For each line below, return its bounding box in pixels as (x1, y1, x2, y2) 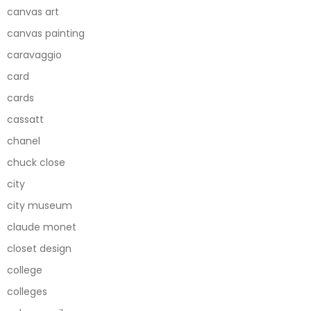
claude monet (7, 219, 76, 234)
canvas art (7, 4, 59, 19)
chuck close (7, 155, 65, 169)
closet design (7, 241, 72, 255)
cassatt (7, 112, 44, 126)
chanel (7, 133, 40, 148)
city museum (7, 198, 72, 212)
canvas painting (7, 26, 85, 40)
